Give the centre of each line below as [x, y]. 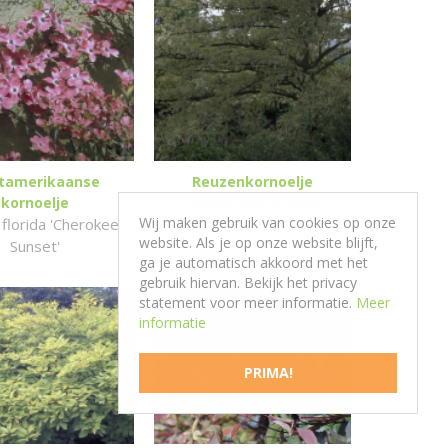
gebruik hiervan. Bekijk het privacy [248, 282]
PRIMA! [268, 372]
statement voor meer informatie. [247, 302]
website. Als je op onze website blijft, [258, 242]
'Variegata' [252, 225]
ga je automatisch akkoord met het [253, 262]
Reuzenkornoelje [252, 181]
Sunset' [34, 246]
